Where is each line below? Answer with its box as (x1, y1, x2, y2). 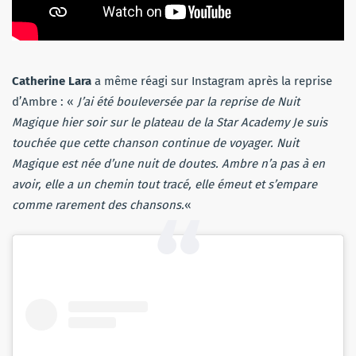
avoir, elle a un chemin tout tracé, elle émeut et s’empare (12, 176, 317, 192)
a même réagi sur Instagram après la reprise (95, 73, 332, 88)
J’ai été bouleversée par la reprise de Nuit (77, 94, 300, 109)
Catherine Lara (12, 73, 95, 88)
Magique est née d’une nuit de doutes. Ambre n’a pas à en (12, 156, 325, 171)
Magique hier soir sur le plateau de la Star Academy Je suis (12, 114, 327, 130)
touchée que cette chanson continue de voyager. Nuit (12, 135, 299, 150)
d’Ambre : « (12, 94, 77, 109)
